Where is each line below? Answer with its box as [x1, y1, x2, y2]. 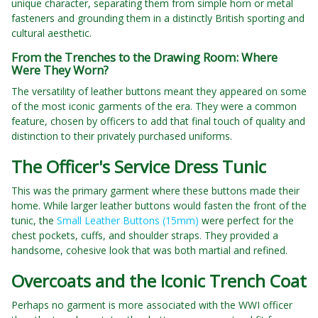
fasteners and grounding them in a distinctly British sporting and [11, 11, 305, 26]
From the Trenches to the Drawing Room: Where [11, 49, 278, 66]
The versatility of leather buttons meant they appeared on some [11, 84, 307, 99]
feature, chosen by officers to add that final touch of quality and [11, 114, 305, 128]
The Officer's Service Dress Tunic [11, 155, 266, 179]
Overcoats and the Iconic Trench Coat [11, 269, 307, 293]
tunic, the [11, 214, 57, 228]
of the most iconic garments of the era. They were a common [11, 99, 297, 114]
